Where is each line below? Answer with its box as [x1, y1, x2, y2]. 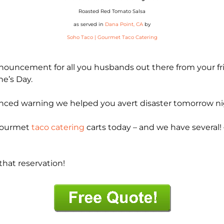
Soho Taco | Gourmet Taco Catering [66, 34, 157, 40]
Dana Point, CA [105, 21, 143, 27]
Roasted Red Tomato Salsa [78, 8, 145, 14]
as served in [73, 21, 105, 27]
